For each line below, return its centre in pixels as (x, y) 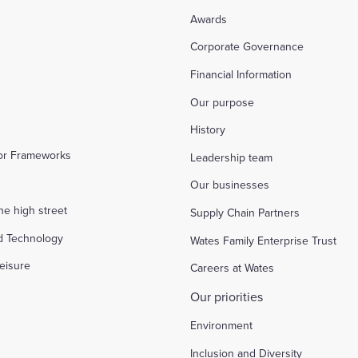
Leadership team (231, 157)
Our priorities (226, 296)
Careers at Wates (232, 268)
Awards (208, 19)
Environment (221, 326)
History (207, 130)
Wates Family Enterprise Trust (263, 240)
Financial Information (241, 75)
